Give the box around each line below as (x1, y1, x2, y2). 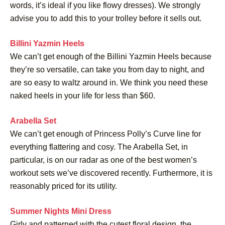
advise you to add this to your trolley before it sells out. (10, 14, 201, 23)
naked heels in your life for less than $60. (10, 91, 155, 100)
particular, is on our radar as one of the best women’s (10, 155, 197, 164)
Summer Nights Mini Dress (10, 206, 111, 215)
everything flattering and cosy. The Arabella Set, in (10, 142, 188, 151)
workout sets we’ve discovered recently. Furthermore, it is (10, 168, 212, 177)
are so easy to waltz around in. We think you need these (10, 78, 208, 87)
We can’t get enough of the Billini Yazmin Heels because (10, 52, 211, 61)
